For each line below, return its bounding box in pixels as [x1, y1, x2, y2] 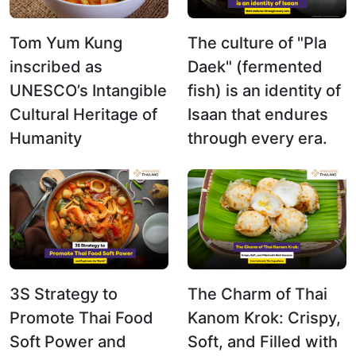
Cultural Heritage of [10, 104, 157, 124]
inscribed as [10, 56, 103, 76]
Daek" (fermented [188, 56, 323, 76]
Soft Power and [10, 331, 126, 351]
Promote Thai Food [10, 308, 153, 327]
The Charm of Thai [188, 284, 327, 304]
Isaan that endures [188, 104, 328, 124]
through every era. [188, 128, 327, 148]
